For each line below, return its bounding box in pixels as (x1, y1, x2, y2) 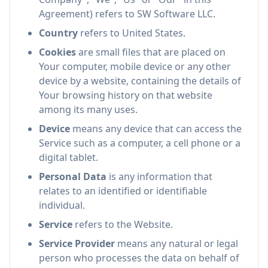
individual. (39, 199, 85, 212)
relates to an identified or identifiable (39, 184, 207, 197)
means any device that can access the (70, 122, 242, 135)
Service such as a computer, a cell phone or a (39, 136, 240, 150)
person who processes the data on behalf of (39, 251, 239, 264)
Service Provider (39, 237, 115, 250)
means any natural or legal (115, 237, 238, 250)
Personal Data (39, 170, 106, 183)
